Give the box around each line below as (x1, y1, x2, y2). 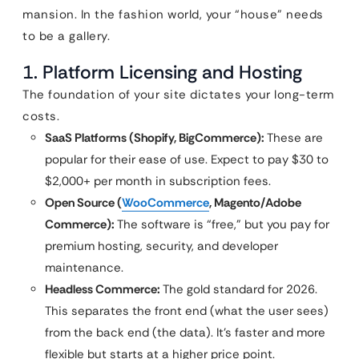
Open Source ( (45, 195, 122, 211)
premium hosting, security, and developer (45, 238, 278, 254)
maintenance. (45, 260, 123, 276)
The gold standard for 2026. (160, 281, 317, 297)
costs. (22, 108, 59, 124)
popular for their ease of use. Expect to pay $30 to (45, 151, 329, 167)
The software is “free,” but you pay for (115, 216, 329, 232)
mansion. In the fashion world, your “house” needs (22, 6, 324, 22)
